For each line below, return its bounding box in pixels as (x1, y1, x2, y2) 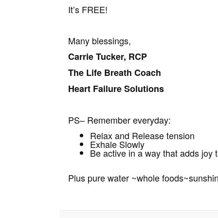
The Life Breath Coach (68, 66, 162, 79)
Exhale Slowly (90, 137, 145, 150)
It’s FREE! (68, 2, 108, 16)
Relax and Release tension (90, 128, 195, 142)
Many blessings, (68, 34, 131, 47)
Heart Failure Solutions (68, 82, 164, 95)
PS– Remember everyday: (68, 113, 171, 126)
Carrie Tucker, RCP (68, 50, 147, 63)
